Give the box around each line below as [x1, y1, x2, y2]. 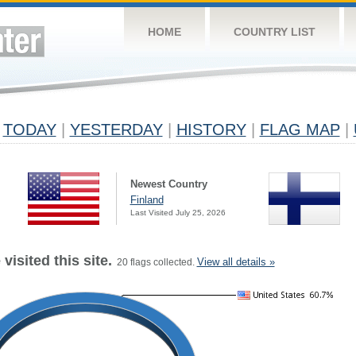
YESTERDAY [69, 121, 163, 138]
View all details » [196, 256, 275, 268]
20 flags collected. [111, 257, 197, 268]
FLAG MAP [259, 121, 340, 138]
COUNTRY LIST [233, 25, 315, 38]
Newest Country [130, 178, 207, 190]
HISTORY [176, 121, 246, 138]
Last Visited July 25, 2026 [130, 208, 226, 217]
